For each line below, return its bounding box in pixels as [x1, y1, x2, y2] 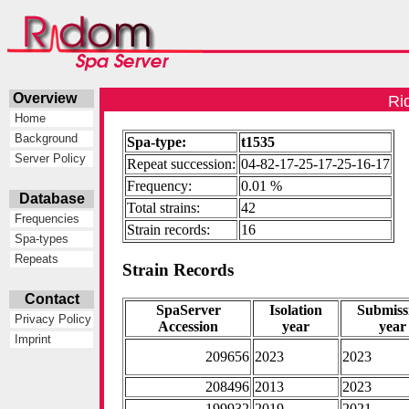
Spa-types [11, 232, 69, 246]
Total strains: [127, 200, 201, 216]
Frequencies [11, 212, 80, 226]
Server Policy [11, 152, 87, 166]
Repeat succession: [127, 156, 236, 173]
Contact [24, 291, 79, 307]
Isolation [269, 301, 323, 318]
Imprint [11, 332, 52, 347]
